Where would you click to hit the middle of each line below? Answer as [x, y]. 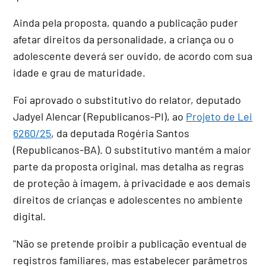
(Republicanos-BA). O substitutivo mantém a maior [132, 149]
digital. [30, 216]
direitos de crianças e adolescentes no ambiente [128, 199]
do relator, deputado [192, 99]
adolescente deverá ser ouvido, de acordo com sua [133, 56]
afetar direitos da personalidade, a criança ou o [124, 39]
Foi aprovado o [49, 99]
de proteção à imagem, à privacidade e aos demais [132, 183]
